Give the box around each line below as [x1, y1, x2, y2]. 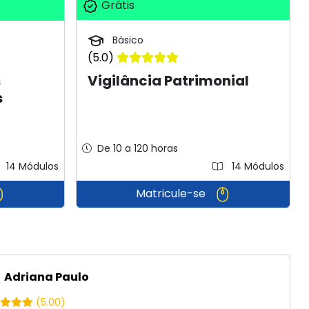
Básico [110, 33, 144, 48]
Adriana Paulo [2, 268, 90, 285]
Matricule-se [135, 185, 208, 201]
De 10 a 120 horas [97, 141, 179, 155]
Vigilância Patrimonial [88, 71, 250, 91]
